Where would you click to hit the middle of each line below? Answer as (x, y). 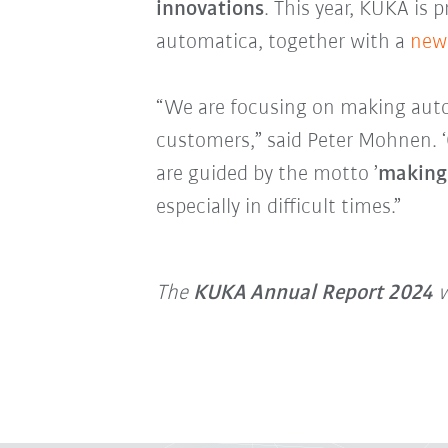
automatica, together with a (282, 43)
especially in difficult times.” (278, 208)
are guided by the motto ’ (266, 175)
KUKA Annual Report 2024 (312, 294)
